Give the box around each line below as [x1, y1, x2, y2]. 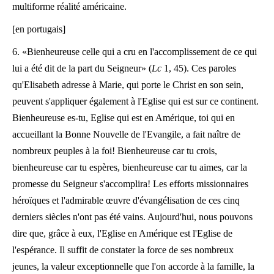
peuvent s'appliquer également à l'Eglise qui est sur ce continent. [12, 96, 259, 106]
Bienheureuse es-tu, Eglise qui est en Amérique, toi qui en [12, 113, 235, 123]
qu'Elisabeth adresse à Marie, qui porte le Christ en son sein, [12, 80, 243, 90]
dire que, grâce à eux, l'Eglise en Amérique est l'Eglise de [12, 228, 232, 239]
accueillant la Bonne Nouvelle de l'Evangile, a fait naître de [12, 129, 240, 139]
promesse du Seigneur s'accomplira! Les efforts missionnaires [12, 179, 248, 189]
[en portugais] [12, 24, 65, 34]
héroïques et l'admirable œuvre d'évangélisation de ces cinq [12, 195, 240, 206]
